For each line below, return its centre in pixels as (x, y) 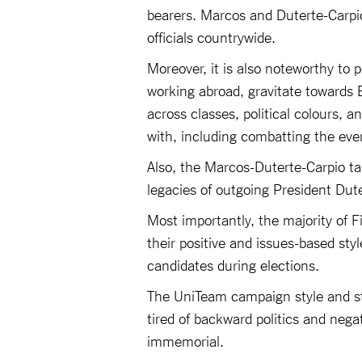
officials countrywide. (213, 36)
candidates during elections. (235, 264)
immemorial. (187, 340)
